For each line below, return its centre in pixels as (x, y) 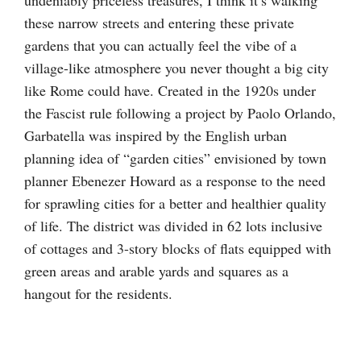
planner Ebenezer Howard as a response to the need (175, 180)
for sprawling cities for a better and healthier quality (175, 203)
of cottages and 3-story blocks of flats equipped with (178, 248)
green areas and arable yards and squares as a (156, 270)
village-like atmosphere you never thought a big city (176, 67)
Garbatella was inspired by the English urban (156, 135)
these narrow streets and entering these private (159, 22)
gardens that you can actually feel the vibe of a (160, 45)
